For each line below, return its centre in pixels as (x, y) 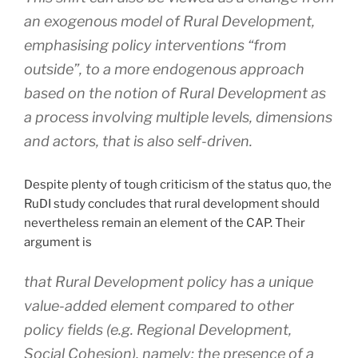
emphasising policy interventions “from (155, 46)
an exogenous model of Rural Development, (169, 22)
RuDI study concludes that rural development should (172, 204)
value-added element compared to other (159, 305)
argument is (58, 243)
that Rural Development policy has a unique (169, 281)
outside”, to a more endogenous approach (164, 70)
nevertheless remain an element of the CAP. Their (165, 223)
